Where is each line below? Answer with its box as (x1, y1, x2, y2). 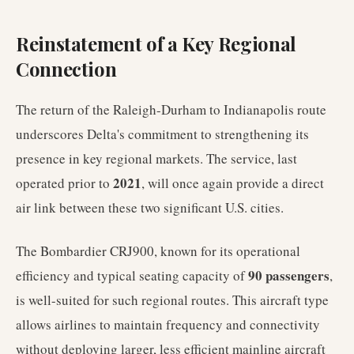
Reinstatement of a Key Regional (16, 31, 296, 56)
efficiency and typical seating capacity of (16, 266, 248, 284)
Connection (16, 56, 117, 81)
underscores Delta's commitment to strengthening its (16, 125, 309, 143)
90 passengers (248, 265, 330, 285)
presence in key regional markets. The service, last (16, 149, 297, 168)
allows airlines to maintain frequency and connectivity (16, 315, 320, 333)
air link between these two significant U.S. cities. (16, 198, 284, 217)
